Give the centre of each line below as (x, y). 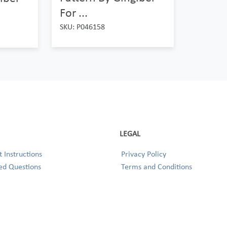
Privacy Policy (144, 154)
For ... (73, 13)
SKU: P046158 (82, 27)
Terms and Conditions (157, 167)
